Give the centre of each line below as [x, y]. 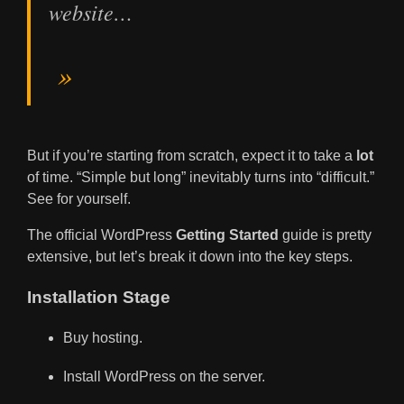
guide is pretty [325, 235]
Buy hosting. [103, 337]
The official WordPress [101, 235]
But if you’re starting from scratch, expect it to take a [192, 156]
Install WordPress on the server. [164, 377]
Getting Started [227, 235]
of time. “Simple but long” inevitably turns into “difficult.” [201, 178]
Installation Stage [99, 298]
